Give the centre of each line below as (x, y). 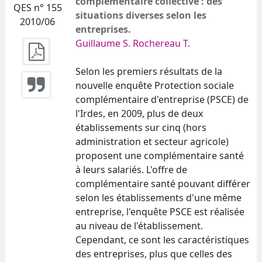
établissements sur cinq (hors (141, 127)
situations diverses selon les (141, 15)
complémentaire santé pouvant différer (163, 183)
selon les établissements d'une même (158, 197)
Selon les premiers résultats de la (149, 71)
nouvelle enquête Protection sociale (155, 85)
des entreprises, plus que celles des (154, 254)
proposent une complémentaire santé (160, 155)
